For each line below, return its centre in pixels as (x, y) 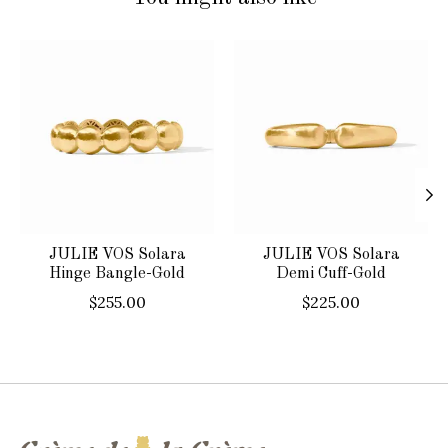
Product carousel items (110, 49)
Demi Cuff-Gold (331, 273)
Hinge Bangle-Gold (117, 273)
